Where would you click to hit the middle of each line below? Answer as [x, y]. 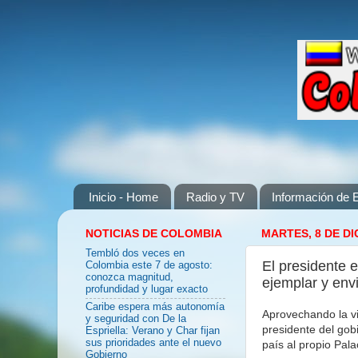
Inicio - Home [123, 197]
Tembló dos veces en [135, 254]
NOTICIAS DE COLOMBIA [154, 233]
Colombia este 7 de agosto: [149, 266]
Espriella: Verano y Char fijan [153, 331]
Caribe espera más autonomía [155, 307]
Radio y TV [215, 197]
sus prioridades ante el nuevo [153, 343]
